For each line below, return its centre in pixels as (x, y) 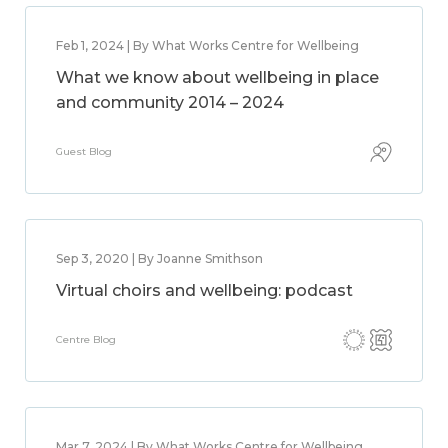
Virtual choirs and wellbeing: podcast (204, 290)
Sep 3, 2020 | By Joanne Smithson (159, 258)
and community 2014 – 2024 (170, 102)
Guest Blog (84, 151)
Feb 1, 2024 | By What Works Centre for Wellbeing (207, 45)
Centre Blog (86, 339)
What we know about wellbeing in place (217, 77)
